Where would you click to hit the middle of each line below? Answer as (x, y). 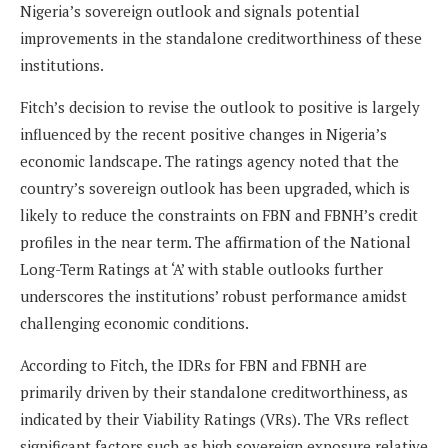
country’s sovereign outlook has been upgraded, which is (215, 188)
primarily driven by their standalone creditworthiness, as (214, 392)
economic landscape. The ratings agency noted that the (209, 161)
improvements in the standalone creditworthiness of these (221, 38)
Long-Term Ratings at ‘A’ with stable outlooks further (201, 269)
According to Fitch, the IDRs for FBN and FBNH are (193, 365)
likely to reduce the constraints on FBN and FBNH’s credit (219, 215)
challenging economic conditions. (134, 323)
